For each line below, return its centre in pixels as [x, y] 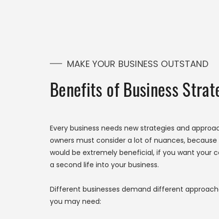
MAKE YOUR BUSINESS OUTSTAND [138, 64]
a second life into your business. [104, 165]
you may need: [76, 201]
